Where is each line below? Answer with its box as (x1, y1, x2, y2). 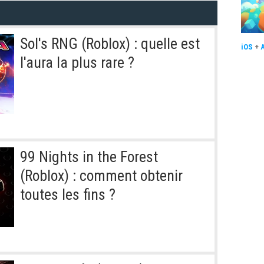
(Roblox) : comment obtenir (20, 167, 183, 185)
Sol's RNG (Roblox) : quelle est (20, 35, 200, 53)
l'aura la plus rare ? (20, 54, 134, 72)
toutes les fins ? (20, 186, 115, 204)
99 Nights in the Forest (20, 148, 158, 166)
